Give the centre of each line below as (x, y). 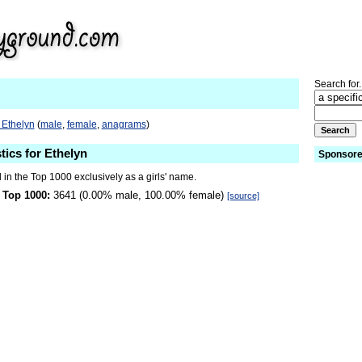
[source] (243, 196)
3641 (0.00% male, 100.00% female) (139, 196)
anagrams (124, 124)
